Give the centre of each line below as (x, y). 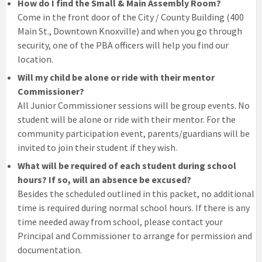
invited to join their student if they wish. (98, 147)
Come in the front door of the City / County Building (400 (131, 17)
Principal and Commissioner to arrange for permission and (135, 235)
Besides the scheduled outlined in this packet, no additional (136, 193)
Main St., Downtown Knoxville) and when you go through (130, 31)
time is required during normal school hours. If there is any (134, 207)
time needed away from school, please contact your (120, 221)
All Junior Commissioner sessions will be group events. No (134, 105)
